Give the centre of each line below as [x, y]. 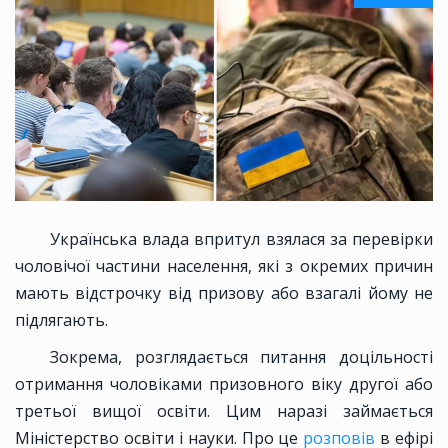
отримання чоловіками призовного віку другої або [224, 384]
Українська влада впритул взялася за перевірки [241, 239]
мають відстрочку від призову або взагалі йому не [224, 293]
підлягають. [61, 320]
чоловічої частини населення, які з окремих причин [224, 266]
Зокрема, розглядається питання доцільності [241, 357]
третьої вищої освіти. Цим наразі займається [224, 411]
